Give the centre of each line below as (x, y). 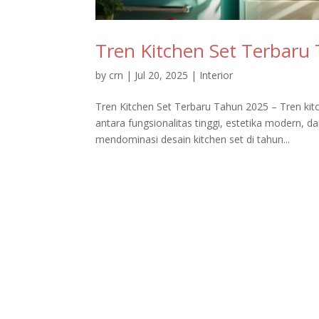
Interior (216, 75)
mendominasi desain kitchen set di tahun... (193, 139)
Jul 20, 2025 (162, 75)
